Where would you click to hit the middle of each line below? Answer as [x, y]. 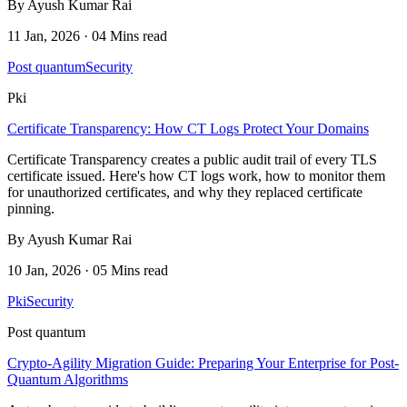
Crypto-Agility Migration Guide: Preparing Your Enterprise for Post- [203, 362]
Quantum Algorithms [68, 379]
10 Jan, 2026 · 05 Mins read [88, 270]
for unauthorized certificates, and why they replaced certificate [185, 192]
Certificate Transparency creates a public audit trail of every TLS [192, 159]
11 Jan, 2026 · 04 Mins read [87, 35]
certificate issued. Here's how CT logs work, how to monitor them [196, 175]
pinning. [31, 208]
